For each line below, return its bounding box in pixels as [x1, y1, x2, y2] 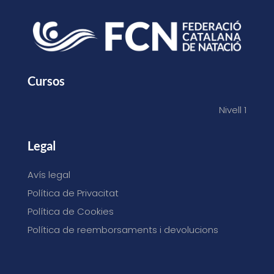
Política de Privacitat [27, 186, 119, 199]
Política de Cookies [27, 204, 114, 218]
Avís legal [27, 168, 70, 181]
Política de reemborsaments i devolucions [27, 223, 218, 236]
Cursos [27, 73, 65, 88]
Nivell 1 [219, 103, 247, 116]
